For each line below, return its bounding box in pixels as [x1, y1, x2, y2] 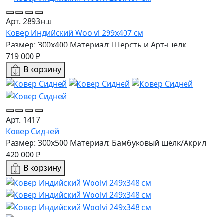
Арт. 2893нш [6, 15, 52, 27]
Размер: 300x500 [6, 138, 68, 149]
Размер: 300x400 [6, 39, 68, 50]
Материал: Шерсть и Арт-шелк [70, 39, 186, 50]
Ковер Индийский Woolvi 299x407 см [6, 27, 143, 38]
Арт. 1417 [6, 114, 40, 125]
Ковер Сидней [6, 126, 59, 137]
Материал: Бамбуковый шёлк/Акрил [70, 138, 206, 149]
